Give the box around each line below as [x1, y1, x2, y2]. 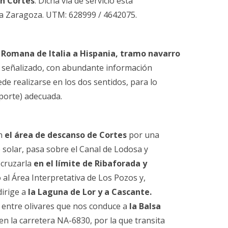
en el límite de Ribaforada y [34, 157, 147, 169]
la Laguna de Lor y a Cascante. [26, 186, 152, 197]
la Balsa [129, 200, 161, 212]
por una [127, 129, 159, 140]
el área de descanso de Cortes [5, 129, 127, 140]
